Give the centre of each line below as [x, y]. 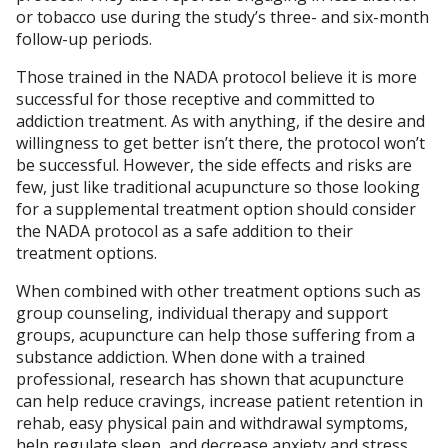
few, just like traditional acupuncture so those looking [218, 187]
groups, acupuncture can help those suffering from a [215, 335]
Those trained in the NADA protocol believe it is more [216, 77]
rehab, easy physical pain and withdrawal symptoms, [212, 423]
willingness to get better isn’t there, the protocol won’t [220, 143]
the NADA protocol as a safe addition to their [184, 231]
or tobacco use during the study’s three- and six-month [222, 17]
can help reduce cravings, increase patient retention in [219, 401]
